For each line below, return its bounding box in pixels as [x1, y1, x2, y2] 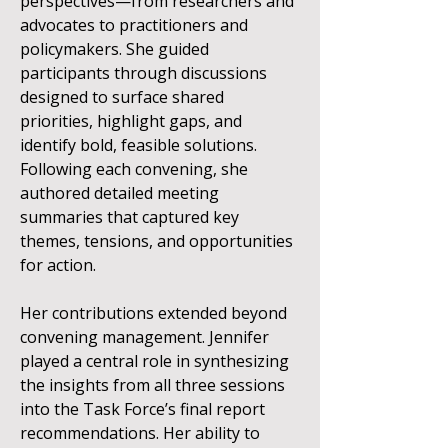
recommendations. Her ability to [20, 422, 260, 444]
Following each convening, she [20, 158, 248, 180]
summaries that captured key [20, 206, 239, 228]
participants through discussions [20, 62, 267, 84]
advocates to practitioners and [20, 14, 248, 36]
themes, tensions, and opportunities [20, 230, 293, 252]
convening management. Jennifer [20, 326, 269, 348]
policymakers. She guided [20, 38, 209, 60]
